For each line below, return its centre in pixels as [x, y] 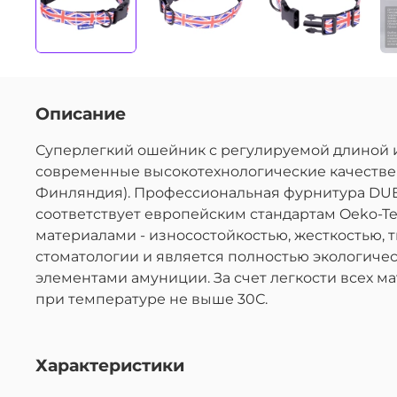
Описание [81, 113]
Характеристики [110, 365]
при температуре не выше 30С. [152, 299]
